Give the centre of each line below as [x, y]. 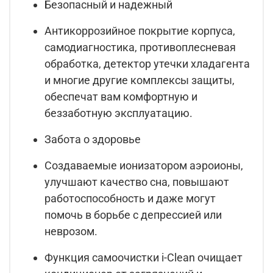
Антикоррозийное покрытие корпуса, [140, 31]
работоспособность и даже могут [130, 199]
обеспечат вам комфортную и [121, 97]
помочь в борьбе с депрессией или [133, 215]
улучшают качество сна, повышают [137, 182]
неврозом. [71, 232]
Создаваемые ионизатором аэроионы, [144, 166]
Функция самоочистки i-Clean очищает [144, 258]
